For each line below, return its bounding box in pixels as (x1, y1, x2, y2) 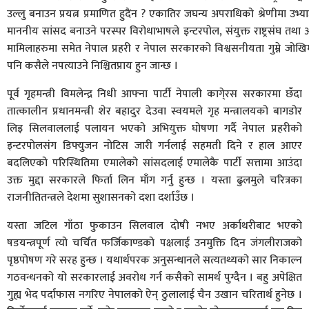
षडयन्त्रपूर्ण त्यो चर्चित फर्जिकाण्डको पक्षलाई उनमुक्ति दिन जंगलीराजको (7, 234, 302, 252)
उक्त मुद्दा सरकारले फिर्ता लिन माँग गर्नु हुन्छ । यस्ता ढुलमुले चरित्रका (7, 171, 302, 190)
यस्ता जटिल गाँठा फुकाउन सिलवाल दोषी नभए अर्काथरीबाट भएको (7, 217, 302, 235)
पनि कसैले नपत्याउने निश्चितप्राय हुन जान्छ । (7, 57, 178, 75)
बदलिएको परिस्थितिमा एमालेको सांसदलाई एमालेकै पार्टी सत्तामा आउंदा (7, 154, 302, 172)
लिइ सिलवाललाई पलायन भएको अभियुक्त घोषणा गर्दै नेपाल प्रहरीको (7, 119, 302, 138)
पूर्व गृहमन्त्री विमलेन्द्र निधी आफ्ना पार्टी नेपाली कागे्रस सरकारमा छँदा (7, 85, 302, 103)
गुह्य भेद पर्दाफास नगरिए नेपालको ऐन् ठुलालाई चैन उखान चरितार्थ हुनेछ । (7, 286, 302, 304)
